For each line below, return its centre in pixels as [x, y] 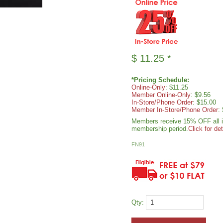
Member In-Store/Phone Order [175, 110]
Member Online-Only [161, 95]
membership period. [160, 129]
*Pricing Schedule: [160, 80]
